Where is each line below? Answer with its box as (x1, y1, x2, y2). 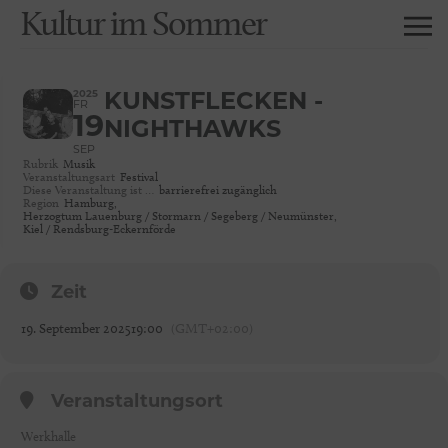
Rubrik (23, 156, 58, 171)
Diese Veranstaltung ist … (23, 182, 154, 197)
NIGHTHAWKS (104, 119, 281, 143)
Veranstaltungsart (23, 169, 115, 184)
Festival (120, 169, 158, 184)
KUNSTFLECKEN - (104, 91, 323, 115)
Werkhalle (21, 428, 76, 444)
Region (23, 195, 59, 210)
